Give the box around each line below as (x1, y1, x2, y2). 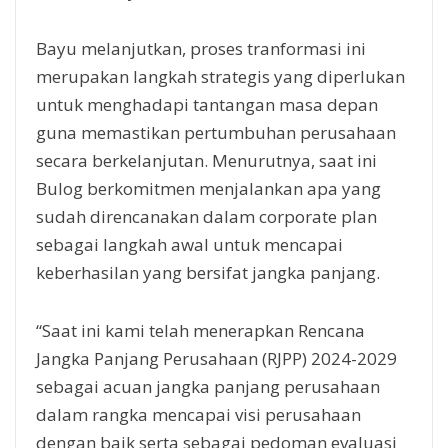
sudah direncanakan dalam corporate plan (36, 204, 377, 228)
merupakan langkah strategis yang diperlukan (36, 64, 405, 88)
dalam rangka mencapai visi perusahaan (36, 402, 361, 426)
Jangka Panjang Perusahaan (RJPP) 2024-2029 (36, 346, 397, 370)
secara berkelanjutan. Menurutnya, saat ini (36, 148, 377, 172)
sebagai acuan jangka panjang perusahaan (36, 374, 380, 398)
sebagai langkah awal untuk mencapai (36, 232, 343, 256)
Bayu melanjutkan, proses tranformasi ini (36, 36, 366, 60)
